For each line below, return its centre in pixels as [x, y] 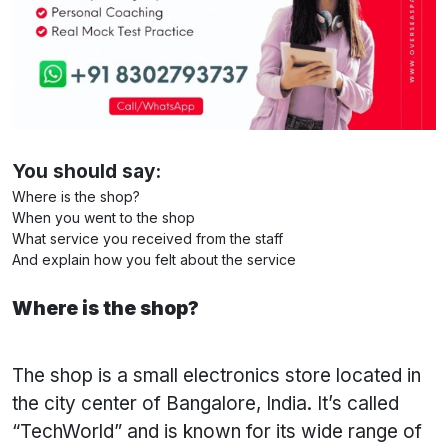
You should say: [86, 172]
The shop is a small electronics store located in [216, 376]
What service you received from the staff [147, 239]
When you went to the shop [103, 218]
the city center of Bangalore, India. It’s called [205, 404]
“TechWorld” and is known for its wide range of [217, 432]
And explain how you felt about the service [154, 260]
